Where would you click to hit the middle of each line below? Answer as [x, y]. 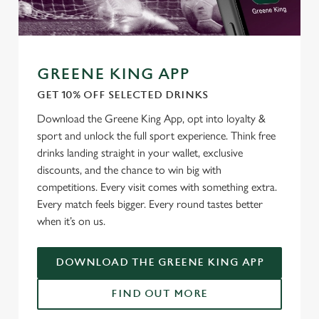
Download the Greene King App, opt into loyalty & [151, 119]
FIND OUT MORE [159, 294]
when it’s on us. [73, 221]
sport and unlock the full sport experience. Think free [156, 136]
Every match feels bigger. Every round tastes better [150, 204]
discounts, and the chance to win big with [129, 170]
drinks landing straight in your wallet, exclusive [140, 153]
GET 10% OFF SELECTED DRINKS [122, 95]
